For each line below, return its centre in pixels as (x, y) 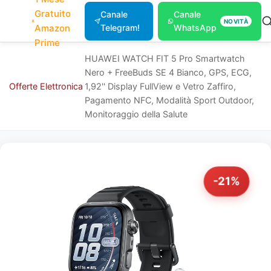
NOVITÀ (236, 21)
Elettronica (61, 86)
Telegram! (120, 28)
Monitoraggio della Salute (136, 114)
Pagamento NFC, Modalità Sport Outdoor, (170, 100)
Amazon (53, 28)
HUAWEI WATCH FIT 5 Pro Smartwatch (165, 58)
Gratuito (53, 14)
